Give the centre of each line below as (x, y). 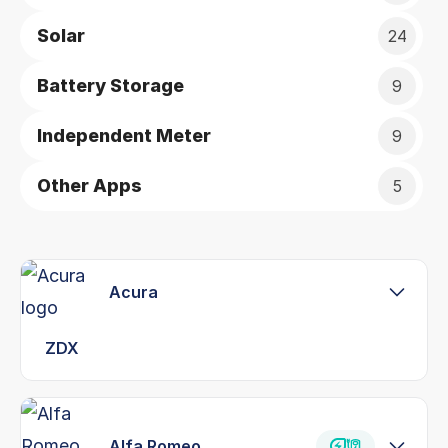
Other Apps (89, 185)
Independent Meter (124, 135)
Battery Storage (110, 85)
